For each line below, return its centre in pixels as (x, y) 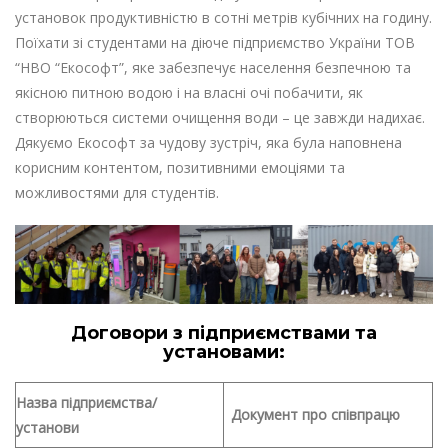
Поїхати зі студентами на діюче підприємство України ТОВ (215, 43)
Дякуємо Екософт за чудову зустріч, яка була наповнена (208, 143)
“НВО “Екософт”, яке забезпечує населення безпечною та (213, 68)
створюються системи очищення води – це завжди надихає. (220, 118)
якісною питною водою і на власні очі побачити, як (189, 93)
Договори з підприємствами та (224, 333)
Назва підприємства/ (86, 402)
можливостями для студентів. (117, 193)
